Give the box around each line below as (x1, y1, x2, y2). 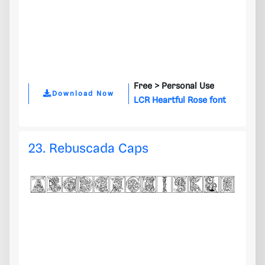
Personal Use (161, 82, 214, 92)
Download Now (52, 89, 114, 98)
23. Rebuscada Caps (28, 142, 148, 156)
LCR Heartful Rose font (134, 96, 226, 106)
